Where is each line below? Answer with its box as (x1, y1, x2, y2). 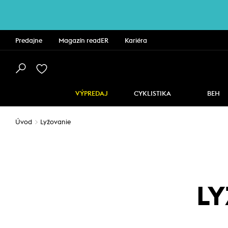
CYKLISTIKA (134, 91, 171, 97)
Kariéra (125, 38, 147, 44)
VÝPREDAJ (75, 91, 108, 97)
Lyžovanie (40, 119, 71, 126)
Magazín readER (59, 38, 108, 44)
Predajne (15, 38, 42, 44)
